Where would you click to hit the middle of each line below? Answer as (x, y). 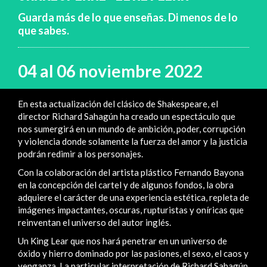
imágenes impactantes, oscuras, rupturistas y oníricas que (131, 209)
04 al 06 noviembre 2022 (110, 71)
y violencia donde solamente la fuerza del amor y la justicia (133, 141)
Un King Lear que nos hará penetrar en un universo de (122, 240)
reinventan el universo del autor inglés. (94, 222)
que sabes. (44, 30)
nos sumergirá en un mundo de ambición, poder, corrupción (132, 128)
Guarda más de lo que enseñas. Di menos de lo (128, 17)
